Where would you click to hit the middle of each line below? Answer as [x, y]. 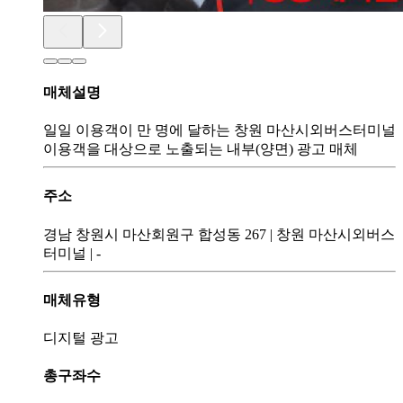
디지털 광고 [81, 338]
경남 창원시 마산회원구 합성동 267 [155, 234]
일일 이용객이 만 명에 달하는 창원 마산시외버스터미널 [219, 130]
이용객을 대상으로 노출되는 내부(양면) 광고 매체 [201, 149]
